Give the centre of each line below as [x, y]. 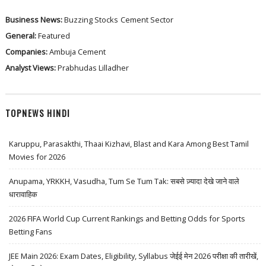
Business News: [34, 20]
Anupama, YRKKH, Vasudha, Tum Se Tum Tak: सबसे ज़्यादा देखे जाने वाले [124, 181]
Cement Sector [147, 20]
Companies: [27, 52]
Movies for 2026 [37, 156]
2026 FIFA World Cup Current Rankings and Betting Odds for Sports [127, 218]
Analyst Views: [31, 68]
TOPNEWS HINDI [38, 113]
